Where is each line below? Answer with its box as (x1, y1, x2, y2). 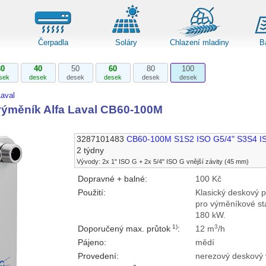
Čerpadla (37, 38, 68, 47)
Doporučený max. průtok (78, 224, 171, 234)
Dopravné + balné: (78, 175, 148, 184)
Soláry (115, 38, 137, 47)
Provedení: (78, 252, 119, 261)
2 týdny (76, 146, 104, 156)
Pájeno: (78, 238, 107, 248)
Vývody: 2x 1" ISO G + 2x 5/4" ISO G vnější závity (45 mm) (76, 158, 249, 166)
